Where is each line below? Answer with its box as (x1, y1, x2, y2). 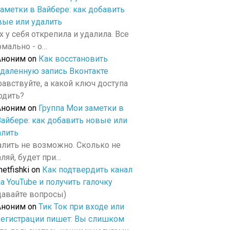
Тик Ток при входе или (39, 202, 124, 212)
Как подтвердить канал (42, 165, 132, 175)
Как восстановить (39, 54, 108, 64)
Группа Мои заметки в (39, 103, 124, 113)
